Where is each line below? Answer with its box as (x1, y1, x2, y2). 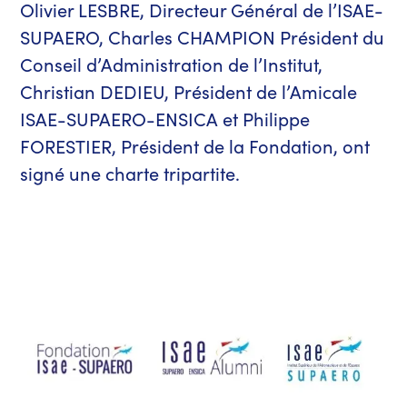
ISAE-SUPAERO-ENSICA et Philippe (20, 105, 311, 131)
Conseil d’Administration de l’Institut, (20, 51, 323, 76)
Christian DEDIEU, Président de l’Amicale (20, 78, 358, 104)
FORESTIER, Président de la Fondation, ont (20, 133, 371, 158)
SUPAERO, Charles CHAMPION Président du (20, 24, 385, 49)
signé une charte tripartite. (20, 160, 241, 185)
